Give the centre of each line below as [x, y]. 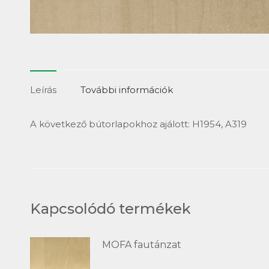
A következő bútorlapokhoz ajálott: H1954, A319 [138, 124]
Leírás [43, 90]
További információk [127, 90]
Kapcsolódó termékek [110, 209]
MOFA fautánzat [142, 245]
